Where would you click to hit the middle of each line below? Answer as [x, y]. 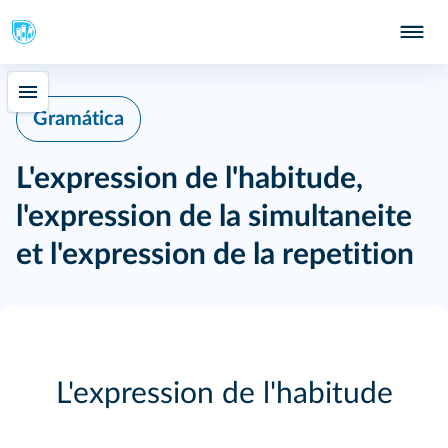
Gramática [78, 119]
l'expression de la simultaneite [214, 217]
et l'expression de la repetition [215, 255]
